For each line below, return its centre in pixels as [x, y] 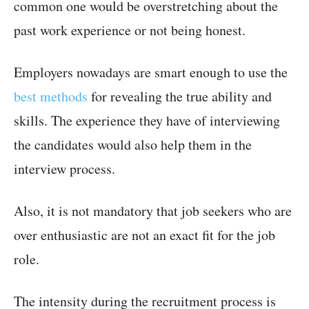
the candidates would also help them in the [133, 145]
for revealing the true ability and [180, 97]
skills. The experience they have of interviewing [147, 121]
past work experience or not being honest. [130, 30]
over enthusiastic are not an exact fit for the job [144, 235]
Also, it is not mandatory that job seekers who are [153, 211]
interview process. [64, 169]
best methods [51, 97]
